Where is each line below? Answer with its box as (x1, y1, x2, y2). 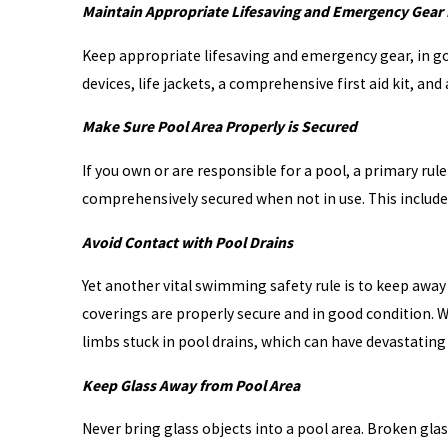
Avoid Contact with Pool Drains (81, 232, 293, 252)
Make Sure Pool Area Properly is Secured (81, 117, 357, 137)
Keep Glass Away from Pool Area (81, 375, 300, 395)
